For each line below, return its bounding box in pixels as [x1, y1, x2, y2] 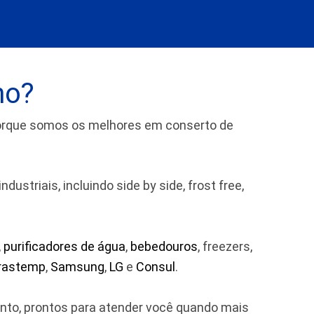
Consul [136, 259, 175, 275]
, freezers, [198, 239, 252, 254]
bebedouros [130, 239, 198, 254]
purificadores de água [4, 239, 125, 254]
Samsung [50, 259, 104, 275]
